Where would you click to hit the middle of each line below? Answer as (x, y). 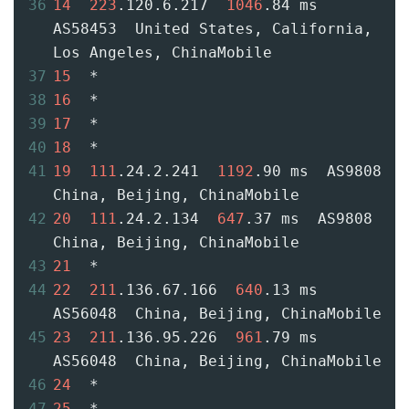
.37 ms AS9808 (309, 219)
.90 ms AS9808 (318, 172)
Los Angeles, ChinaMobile (163, 53)
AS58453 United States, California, (213, 29)
